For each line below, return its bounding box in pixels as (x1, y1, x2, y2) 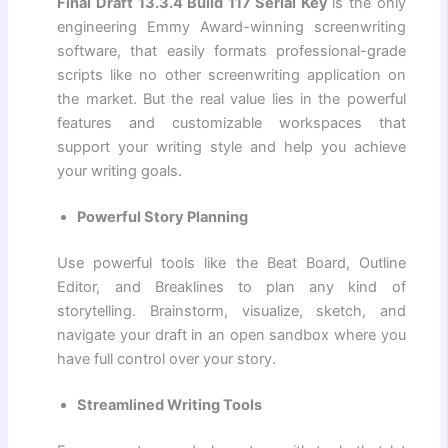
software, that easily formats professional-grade (57, 42, 406, 61)
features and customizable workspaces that (57, 114, 406, 133)
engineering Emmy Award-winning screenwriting (57, 18, 406, 37)
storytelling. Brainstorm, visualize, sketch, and (57, 301, 406, 320)
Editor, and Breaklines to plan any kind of (57, 277, 406, 296)
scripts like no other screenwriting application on (57, 66, 406, 85)
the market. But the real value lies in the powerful (57, 90, 406, 109)
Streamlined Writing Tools (77, 395, 263, 414)
